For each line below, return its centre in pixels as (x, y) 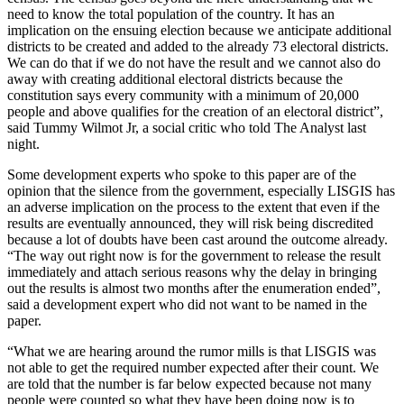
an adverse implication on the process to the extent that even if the (193, 207)
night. (23, 143)
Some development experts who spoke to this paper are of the (182, 174)
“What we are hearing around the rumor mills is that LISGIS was (192, 351)
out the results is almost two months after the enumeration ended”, (194, 288)
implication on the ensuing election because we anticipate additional (199, 30)
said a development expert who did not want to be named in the (187, 304)
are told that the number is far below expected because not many (189, 383)
